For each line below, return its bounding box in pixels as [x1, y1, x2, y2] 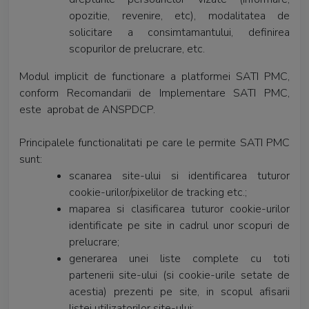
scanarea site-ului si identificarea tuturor [69, 168, 290, 183]
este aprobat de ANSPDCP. [19, 102, 158, 117]
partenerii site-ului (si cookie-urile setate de [69, 268, 290, 283]
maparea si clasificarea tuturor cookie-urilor [69, 201, 290, 217]
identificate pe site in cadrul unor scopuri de [69, 218, 290, 233]
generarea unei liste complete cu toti [69, 251, 290, 266]
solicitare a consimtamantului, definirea [69, 25, 290, 40]
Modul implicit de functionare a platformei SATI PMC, [19, 69, 290, 84]
